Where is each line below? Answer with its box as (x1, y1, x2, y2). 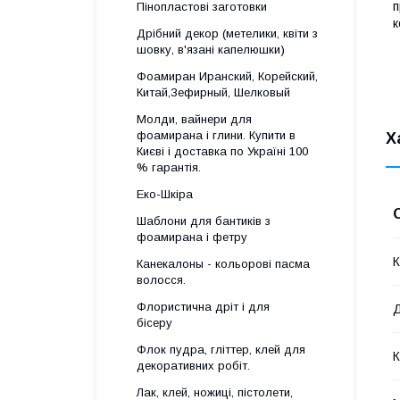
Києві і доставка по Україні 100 (137, 145, 308, 158)
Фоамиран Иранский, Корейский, (137, 70, 318, 83)
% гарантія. (137, 161, 201, 174)
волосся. (137, 273, 186, 287)
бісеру (137, 316, 172, 329)
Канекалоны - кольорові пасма (137, 257, 310, 271)
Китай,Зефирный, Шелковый (137, 86, 290, 99)
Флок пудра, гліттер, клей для (137, 343, 305, 356)
